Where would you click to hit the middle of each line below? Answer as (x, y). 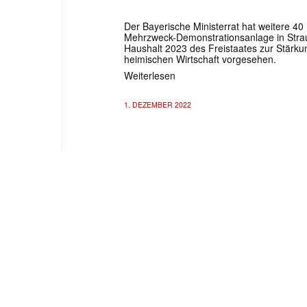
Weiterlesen (150, 75)
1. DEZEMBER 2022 (158, 105)
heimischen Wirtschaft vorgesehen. (200, 59)
